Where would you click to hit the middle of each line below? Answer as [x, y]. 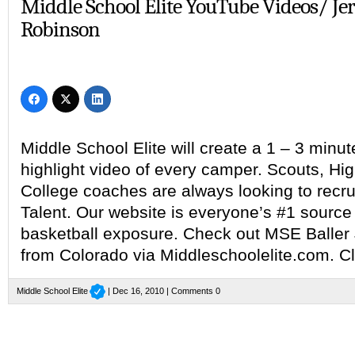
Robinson [60, 29]
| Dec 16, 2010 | [139, 291]
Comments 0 [196, 291]
